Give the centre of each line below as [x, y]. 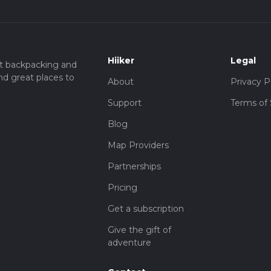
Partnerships [135, 167]
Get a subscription [146, 209]
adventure [130, 243]
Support [125, 103]
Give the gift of [140, 230]
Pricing [123, 188]
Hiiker [121, 61]
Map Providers [139, 145]
